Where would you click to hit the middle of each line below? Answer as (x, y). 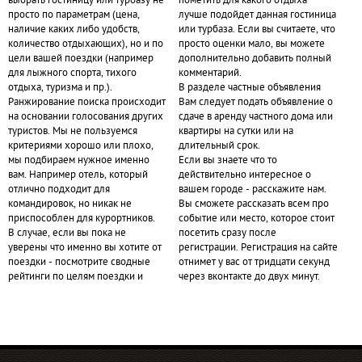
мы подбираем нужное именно (79, 161)
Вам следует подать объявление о (255, 103)
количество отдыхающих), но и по (86, 44)
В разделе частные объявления (249, 88)
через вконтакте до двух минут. (249, 277)
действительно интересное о (244, 175)
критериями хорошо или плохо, (81, 146)
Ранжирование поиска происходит (87, 103)
